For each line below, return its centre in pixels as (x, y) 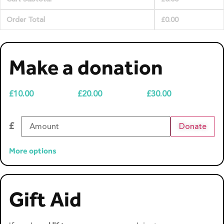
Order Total (26, 20)
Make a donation (86, 67)
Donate (193, 127)
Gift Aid (45, 199)
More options (33, 151)
